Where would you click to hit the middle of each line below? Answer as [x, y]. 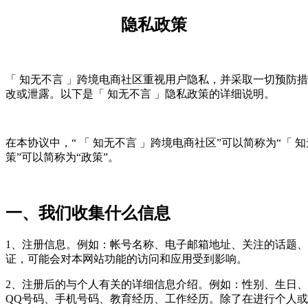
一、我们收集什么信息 [88, 213]
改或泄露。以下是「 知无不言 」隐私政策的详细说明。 [140, 93]
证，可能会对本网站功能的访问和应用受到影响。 [126, 258]
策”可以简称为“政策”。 [62, 157]
